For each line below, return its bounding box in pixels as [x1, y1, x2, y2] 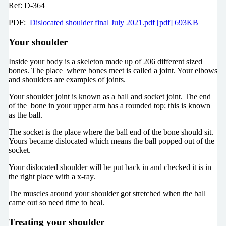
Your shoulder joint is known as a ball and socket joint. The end [8, 92, 211, 101]
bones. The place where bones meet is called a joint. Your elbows [8, 66, 217, 75]
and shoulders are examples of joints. [8, 75, 126, 84]
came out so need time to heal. [8, 198, 104, 207]
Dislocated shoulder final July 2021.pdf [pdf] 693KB [29, 18, 198, 27]
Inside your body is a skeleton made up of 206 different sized [8, 57, 202, 66]
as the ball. [8, 110, 42, 120]
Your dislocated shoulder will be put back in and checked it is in [8, 163, 211, 172]
